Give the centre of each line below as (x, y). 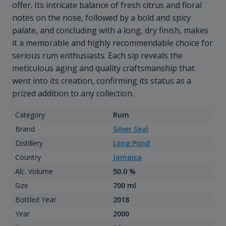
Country (28, 157)
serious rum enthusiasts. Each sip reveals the (97, 56)
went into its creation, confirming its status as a (102, 81)
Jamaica (127, 157)
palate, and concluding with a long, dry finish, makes (110, 31)
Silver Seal (131, 129)
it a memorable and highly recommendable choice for (112, 43)
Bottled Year (35, 200)
